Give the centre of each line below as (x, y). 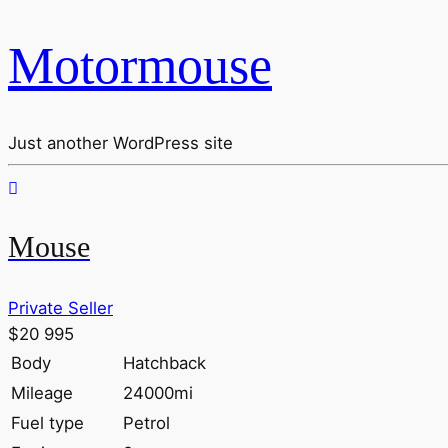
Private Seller (60, 308)
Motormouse (140, 65)
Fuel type (47, 423)
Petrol (146, 423)
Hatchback (164, 363)
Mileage (42, 393)
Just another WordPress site (120, 143)
